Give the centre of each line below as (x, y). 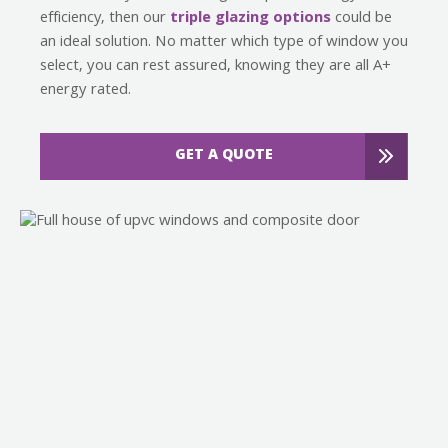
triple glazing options (250, 18)
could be (361, 18)
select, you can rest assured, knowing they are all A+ (215, 66)
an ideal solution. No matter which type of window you (224, 42)
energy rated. (85, 90)
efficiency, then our (105, 18)
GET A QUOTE (224, 155)
